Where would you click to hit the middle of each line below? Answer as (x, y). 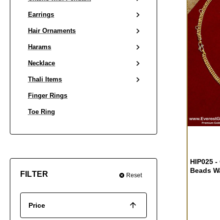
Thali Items (45, 79)
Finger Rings (48, 96)
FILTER (34, 174)
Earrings (41, 14)
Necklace (41, 63)
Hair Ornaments (52, 31)
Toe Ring (41, 112)
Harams (40, 47)
